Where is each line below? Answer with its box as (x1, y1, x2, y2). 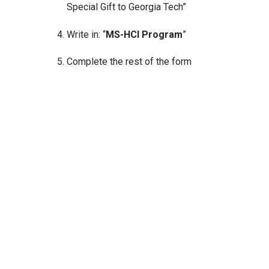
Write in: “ (66, 28, 106, 40)
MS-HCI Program (105, 28, 183, 40)
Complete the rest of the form (66, 56, 192, 68)
